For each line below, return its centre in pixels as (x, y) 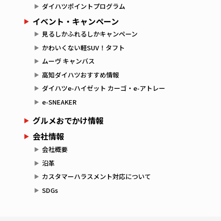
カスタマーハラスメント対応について (96, 177)
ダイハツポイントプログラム (83, 6)
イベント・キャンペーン (75, 21)
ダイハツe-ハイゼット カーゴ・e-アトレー (103, 88)
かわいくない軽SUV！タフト (83, 47)
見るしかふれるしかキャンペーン (90, 34)
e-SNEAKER (59, 102)
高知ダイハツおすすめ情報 (80, 74)
